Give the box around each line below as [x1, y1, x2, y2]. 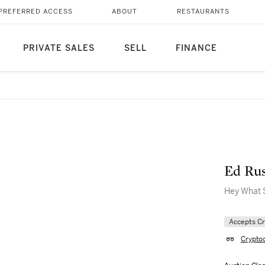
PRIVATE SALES [22, 43, 95, 53]
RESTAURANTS [176, 8, 230, 15]
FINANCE [175, 43, 217, 53]
